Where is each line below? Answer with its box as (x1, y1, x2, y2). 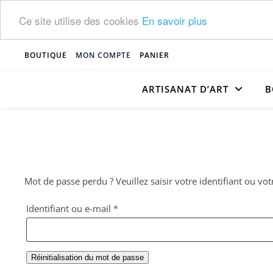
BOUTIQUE (24, 50, 67, 60)
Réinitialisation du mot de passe (31, 253, 144, 262)
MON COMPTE (76, 50, 131, 60)
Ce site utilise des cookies (19, 12, 142, 28)
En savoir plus (142, 12, 207, 28)
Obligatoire (118, 202, 165, 214)
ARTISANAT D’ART (142, 83, 229, 95)
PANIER (140, 50, 169, 60)
